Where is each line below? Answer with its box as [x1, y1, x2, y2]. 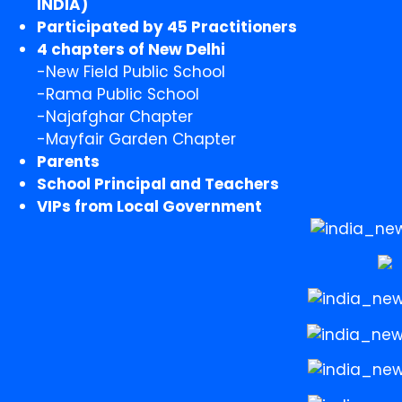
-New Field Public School [37, 60, 226, 83]
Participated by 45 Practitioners [37, 15, 298, 38]
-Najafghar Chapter [37, 105, 194, 127]
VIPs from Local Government [37, 195, 263, 217]
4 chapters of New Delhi [37, 38, 226, 60]
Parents [37, 150, 100, 172]
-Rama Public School [37, 83, 200, 105]
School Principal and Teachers [37, 172, 280, 195]
